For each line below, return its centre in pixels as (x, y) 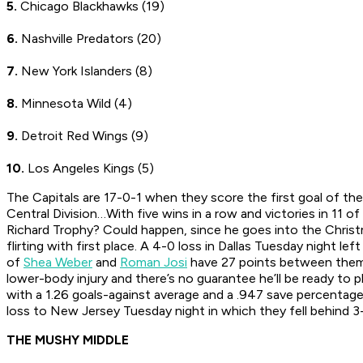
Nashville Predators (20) (90, 39)
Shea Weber (58, 263)
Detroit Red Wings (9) (83, 136)
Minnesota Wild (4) (75, 104)
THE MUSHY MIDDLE (68, 340)
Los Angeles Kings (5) (89, 169)
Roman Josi (154, 263)
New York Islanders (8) (85, 71)
